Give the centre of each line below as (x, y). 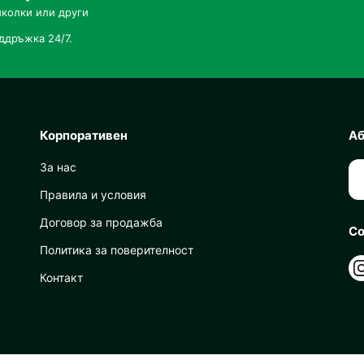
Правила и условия (93, 195)
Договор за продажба (101, 223)
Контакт (61, 278)
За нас (58, 167)
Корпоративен (84, 136)
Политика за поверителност (117, 250)
